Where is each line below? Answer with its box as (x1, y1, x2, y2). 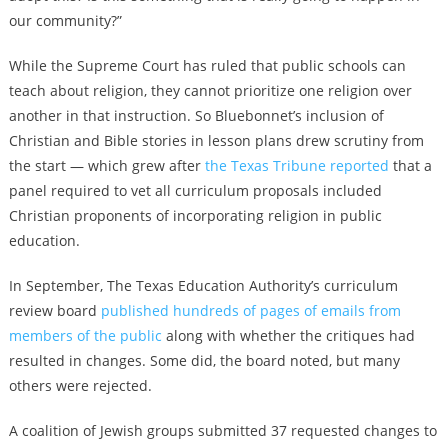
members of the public (8, 326, 162, 346)
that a (388, 156, 432, 176)
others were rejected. (8, 376, 152, 396)
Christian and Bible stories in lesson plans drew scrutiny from (8, 131, 424, 151)
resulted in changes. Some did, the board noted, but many (8, 351, 400, 371)
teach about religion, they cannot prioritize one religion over (8, 81, 412, 101)
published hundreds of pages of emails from (100, 301, 401, 321)
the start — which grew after (8, 156, 205, 176)
